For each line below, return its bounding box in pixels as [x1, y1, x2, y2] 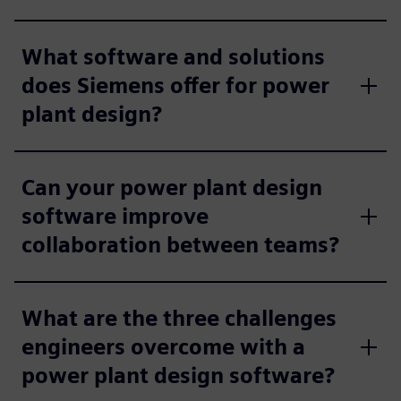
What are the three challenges [21, 304, 337, 331]
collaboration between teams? [21, 231, 339, 258]
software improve [21, 202, 209, 229]
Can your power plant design [21, 174, 322, 200]
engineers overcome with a [21, 333, 305, 360]
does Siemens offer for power [21, 72, 329, 98]
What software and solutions [21, 43, 325, 70]
